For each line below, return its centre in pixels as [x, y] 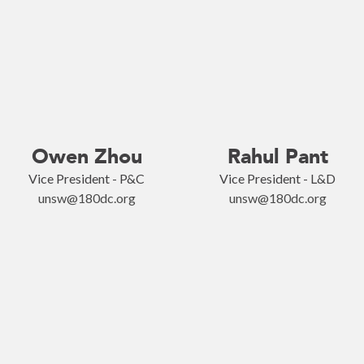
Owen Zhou [87, 156]
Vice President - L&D [277, 178]
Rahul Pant [277, 156]
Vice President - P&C [87, 178]
